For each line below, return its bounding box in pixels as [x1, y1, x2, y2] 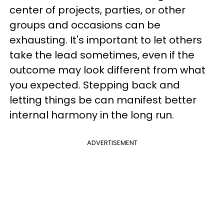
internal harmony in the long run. [9, 108, 176, 122]
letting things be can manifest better [9, 93, 196, 107]
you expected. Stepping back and [9, 78, 180, 92]
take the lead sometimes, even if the [9, 48, 194, 62]
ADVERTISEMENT [86, 138, 137, 147]
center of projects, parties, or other [9, 3, 185, 17]
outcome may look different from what [9, 63, 205, 77]
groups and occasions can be [9, 18, 160, 32]
